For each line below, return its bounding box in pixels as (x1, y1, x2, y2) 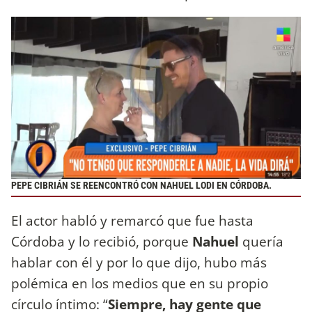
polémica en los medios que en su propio (11, 274, 268, 293)
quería (242, 232, 283, 251)
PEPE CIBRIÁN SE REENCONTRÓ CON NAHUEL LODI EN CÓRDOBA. (11, 179, 272, 192)
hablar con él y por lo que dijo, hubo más (11, 253, 267, 272)
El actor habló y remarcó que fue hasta (11, 211, 253, 231)
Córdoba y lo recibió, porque (11, 232, 192, 251)
